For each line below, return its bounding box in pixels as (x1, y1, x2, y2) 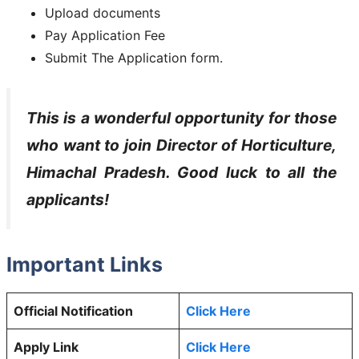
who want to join (26, 135, 156, 155)
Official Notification (14, 302, 133, 319)
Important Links (6, 252, 163, 276)
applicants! (26, 189, 109, 209)
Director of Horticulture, (155, 135, 337, 155)
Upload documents (45, 4, 160, 21)
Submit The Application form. (45, 49, 223, 66)
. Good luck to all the (165, 162, 337, 182)
